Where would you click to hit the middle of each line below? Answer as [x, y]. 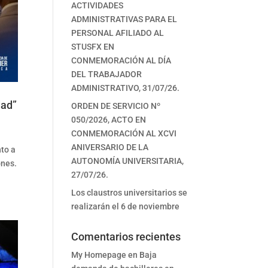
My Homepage [99, 255]
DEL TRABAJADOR [107, 74]
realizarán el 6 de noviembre [126, 206]
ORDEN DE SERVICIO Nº [116, 106]
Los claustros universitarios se [130, 193]
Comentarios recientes [126, 237]
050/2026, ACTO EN [109, 120]
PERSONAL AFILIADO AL [118, 33]
